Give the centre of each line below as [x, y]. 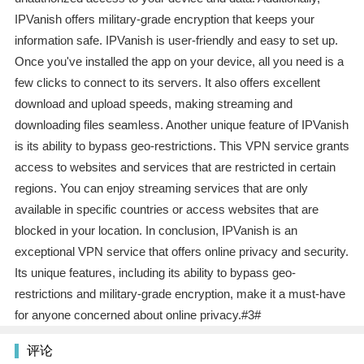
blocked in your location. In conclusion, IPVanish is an [156, 231]
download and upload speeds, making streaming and [153, 104]
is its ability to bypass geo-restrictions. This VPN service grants [182, 146]
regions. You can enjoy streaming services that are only [161, 188]
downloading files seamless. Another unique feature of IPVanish [181, 125]
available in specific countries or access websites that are [166, 210]
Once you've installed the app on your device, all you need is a [179, 62]
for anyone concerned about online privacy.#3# [137, 315]
